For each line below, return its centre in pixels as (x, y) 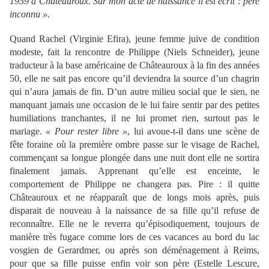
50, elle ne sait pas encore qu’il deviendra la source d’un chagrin (134, 79)
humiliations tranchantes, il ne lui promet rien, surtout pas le (134, 118)
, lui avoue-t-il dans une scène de (194, 131)
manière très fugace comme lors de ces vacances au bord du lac (134, 237)
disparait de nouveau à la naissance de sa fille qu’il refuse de (134, 211)
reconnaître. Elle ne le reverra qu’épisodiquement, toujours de (134, 224)
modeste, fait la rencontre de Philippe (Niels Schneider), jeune (134, 52)
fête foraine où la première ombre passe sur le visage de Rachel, (134, 145)
